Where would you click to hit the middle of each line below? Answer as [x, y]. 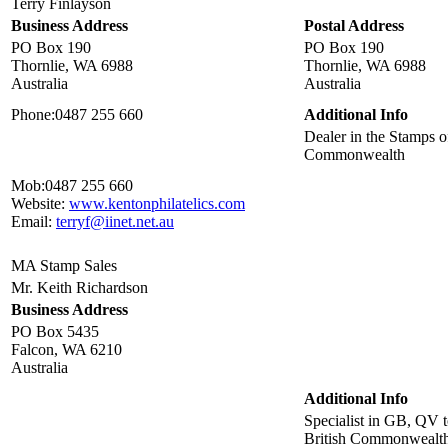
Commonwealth [354, 155]
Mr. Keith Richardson [79, 288]
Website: [38, 204]
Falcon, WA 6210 [66, 350]
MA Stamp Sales [64, 266]
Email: [31, 222]
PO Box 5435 [55, 332]
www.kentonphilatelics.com [157, 204]
